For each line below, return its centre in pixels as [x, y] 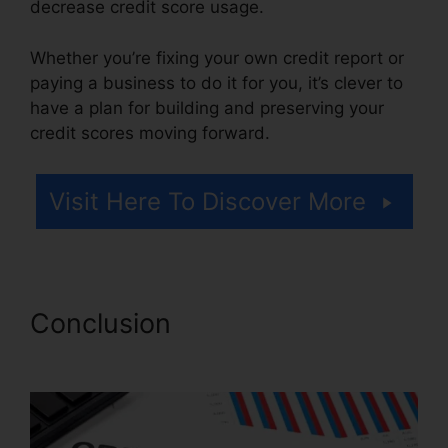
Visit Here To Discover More [207, 202]
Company [90, 356]
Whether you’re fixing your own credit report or [217, 57]
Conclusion [104, 324]
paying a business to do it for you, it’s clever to [216, 82]
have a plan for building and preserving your [207, 107]
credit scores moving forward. [150, 132]
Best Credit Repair [295, 324]
